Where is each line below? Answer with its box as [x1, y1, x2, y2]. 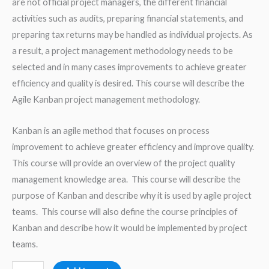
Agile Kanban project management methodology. [12, 94, 200, 104]
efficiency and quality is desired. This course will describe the [12, 77, 244, 88]
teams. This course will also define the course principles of [12, 207, 238, 217]
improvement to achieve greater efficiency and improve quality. [12, 142, 256, 153]
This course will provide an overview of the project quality [12, 158, 235, 169]
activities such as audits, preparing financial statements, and [12, 13, 243, 23]
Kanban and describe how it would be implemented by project [12, 223, 247, 234]
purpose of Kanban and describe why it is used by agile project [12, 190, 252, 201]
